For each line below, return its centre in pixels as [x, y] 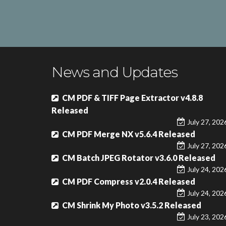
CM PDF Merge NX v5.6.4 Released [129, 134]
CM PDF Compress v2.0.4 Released [129, 181]
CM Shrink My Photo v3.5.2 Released [132, 205]
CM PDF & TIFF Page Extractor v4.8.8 [132, 98]
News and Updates [115, 72]
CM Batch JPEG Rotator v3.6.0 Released [139, 158]
